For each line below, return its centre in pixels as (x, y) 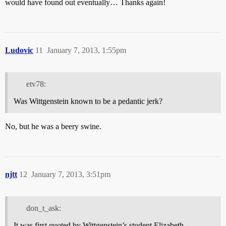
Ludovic (19, 50)
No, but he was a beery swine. (53, 127)
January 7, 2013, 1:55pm (87, 50)
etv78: (36, 84)
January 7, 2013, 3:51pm (71, 175)
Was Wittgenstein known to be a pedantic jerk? (88, 101)
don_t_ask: (43, 208)
